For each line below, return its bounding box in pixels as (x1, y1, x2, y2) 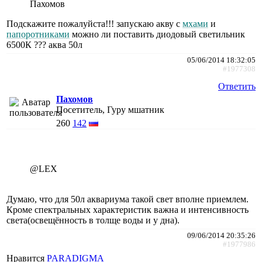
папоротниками (6, 29, 70, 39)
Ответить (218, 81, 256, 91)
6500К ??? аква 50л (6, 39, 82, 50)
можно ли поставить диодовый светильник (70, 29, 245, 39)
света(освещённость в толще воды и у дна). (6, 215, 180, 225)
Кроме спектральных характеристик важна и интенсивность (6, 204, 249, 215)
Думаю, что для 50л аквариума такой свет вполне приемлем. (6, 194, 249, 204)
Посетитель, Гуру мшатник (56, 104, 164, 115)
